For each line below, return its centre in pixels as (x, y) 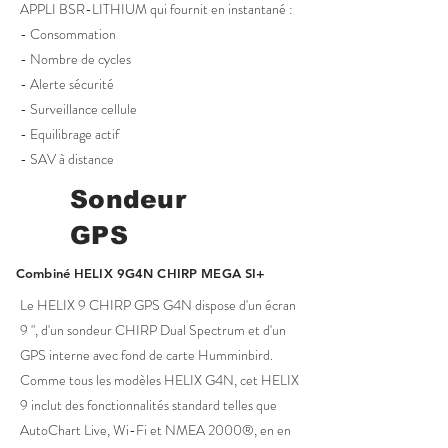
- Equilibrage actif (69, 134)
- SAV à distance (67, 159)
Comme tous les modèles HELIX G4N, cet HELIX (159, 380)
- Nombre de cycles (75, 59)
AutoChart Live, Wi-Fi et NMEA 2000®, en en (155, 430)
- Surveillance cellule (78, 109)
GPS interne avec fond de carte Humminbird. (146, 355)
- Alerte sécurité (67, 84)
